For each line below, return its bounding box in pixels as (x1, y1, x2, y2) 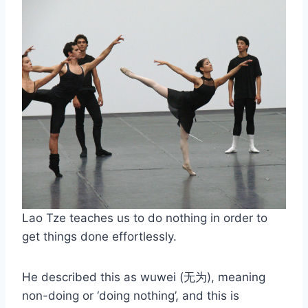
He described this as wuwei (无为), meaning (22, 269, 265, 284)
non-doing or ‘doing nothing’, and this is (22, 288, 239, 302)
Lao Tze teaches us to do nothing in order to (22, 210, 267, 225)
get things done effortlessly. (22, 229, 177, 243)
